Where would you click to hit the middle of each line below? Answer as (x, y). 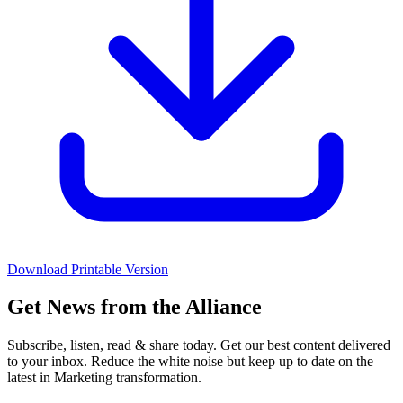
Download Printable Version (88, 269)
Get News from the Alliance (134, 307)
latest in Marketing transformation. (104, 378)
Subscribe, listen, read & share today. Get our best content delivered (199, 345)
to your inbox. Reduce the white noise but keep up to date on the (190, 362)
